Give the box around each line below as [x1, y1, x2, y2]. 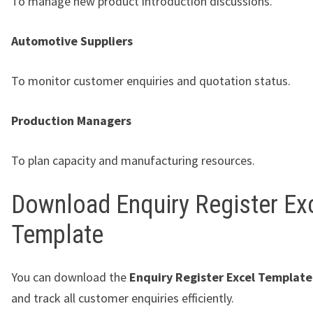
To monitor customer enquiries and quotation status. [11, 72, 291, 89]
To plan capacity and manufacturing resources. [11, 152, 255, 168]
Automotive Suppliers [11, 32, 133, 49]
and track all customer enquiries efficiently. [11, 289, 234, 306]
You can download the [11, 268, 129, 285]
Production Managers [11, 112, 131, 129]
